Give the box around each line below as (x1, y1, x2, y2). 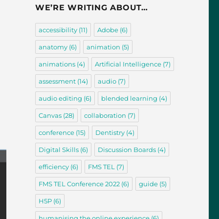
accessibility (38, 26, 77, 34)
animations (38, 60, 75, 68)
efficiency (38, 163, 69, 171)
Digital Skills (38, 146, 79, 154)
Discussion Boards (97, 146, 156, 154)
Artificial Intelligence (94, 60, 161, 68)
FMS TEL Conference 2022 (38, 180, 120, 188)
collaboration (84, 111, 126, 120)
